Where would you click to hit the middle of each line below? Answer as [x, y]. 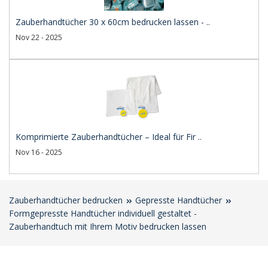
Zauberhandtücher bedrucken [66, 200]
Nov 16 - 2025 [39, 152]
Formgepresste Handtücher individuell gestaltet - [103, 213]
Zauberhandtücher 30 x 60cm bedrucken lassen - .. [113, 22]
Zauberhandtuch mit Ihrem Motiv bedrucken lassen [108, 226]
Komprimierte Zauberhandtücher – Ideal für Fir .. [109, 137]
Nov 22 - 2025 [39, 37]
